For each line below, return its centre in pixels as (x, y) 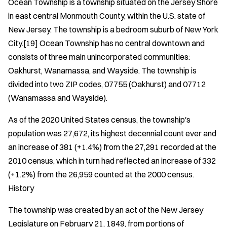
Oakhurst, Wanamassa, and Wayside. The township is (102, 70)
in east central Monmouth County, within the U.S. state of (107, 15)
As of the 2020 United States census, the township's (99, 119)
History (21, 188)
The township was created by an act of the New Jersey (106, 210)
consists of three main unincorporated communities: (99, 56)
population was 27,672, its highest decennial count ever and (112, 133)
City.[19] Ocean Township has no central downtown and (106, 43)
